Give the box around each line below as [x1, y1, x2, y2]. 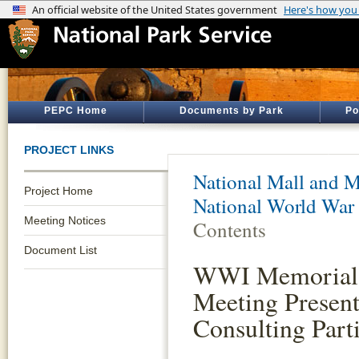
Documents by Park [179, 105, 284, 116]
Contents [193, 216, 266, 243]
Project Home [24, 184, 93, 197]
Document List [24, 244, 97, 256]
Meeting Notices [24, 214, 106, 227]
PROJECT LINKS [24, 143, 114, 156]
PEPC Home [43, 105, 107, 116]
